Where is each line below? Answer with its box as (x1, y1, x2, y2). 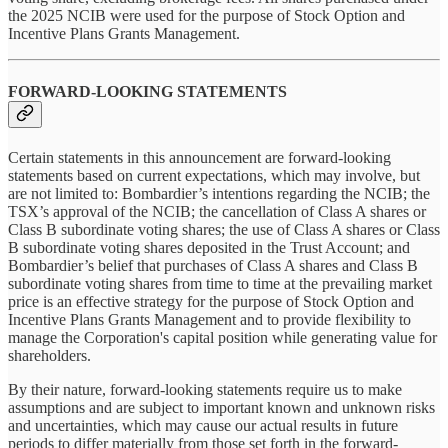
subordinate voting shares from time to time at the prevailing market (8, 274, 432, 292)
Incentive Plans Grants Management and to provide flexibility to (8, 310, 411, 328)
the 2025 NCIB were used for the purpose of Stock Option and (8, 7, 405, 25)
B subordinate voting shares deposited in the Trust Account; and (8, 238, 410, 256)
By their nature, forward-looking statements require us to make (8, 380, 402, 398)
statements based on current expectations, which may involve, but (8, 166, 420, 184)
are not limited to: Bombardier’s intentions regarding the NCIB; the (8, 184, 430, 202)
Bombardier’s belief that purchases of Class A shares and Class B (8, 256, 418, 274)
